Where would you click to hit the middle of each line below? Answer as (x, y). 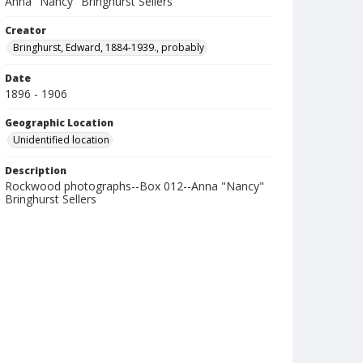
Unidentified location (61, 140)
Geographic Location (59, 123)
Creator (26, 30)
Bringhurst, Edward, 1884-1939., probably (109, 47)
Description (36, 171)
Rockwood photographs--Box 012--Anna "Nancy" (135, 186)
